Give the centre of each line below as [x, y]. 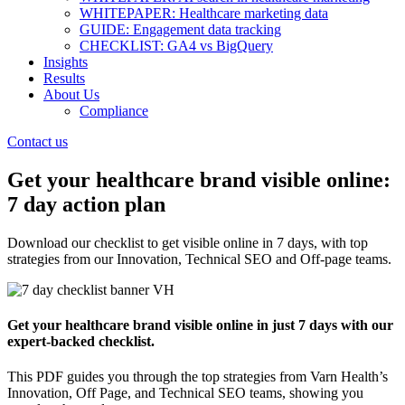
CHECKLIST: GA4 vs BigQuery [176, 46]
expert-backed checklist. [81, 342]
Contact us [38, 141]
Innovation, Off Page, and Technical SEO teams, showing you [185, 393]
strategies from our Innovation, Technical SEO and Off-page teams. [199, 259]
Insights [66, 62]
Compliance [114, 111]
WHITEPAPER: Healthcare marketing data [204, 13]
